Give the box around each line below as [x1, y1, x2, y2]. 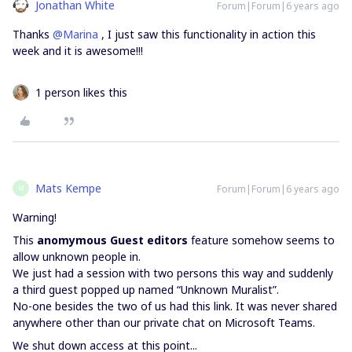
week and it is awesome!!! [13, 43, 143, 58]
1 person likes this [35, 85, 127, 100]
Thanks [13, 27, 53, 42]
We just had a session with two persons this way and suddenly [13, 266, 333, 280]
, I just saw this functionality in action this [98, 27, 316, 42]
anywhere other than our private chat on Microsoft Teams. [13, 315, 315, 330]
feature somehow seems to [188, 233, 335, 247]
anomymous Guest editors [37, 233, 188, 247]
